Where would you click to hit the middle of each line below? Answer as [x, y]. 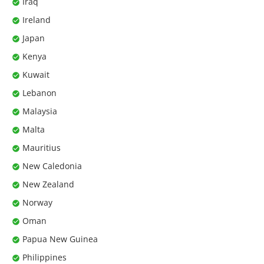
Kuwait [36, 74]
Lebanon [39, 93]
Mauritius [42, 147]
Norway [37, 202]
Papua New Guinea [60, 239]
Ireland [37, 19]
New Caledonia [52, 166]
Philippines [44, 257]
